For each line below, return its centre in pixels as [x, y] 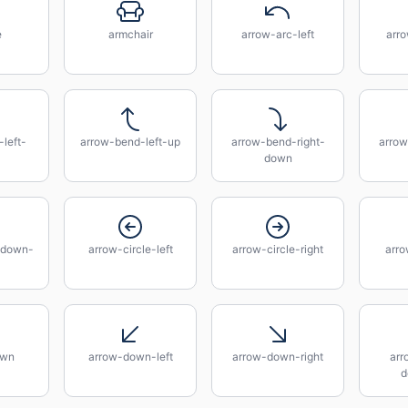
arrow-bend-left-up [130, 142]
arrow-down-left [130, 357]
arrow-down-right [278, 357]
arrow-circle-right [278, 249]
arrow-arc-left [278, 34]
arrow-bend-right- [278, 142]
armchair [130, 34]
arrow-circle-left [130, 249]
